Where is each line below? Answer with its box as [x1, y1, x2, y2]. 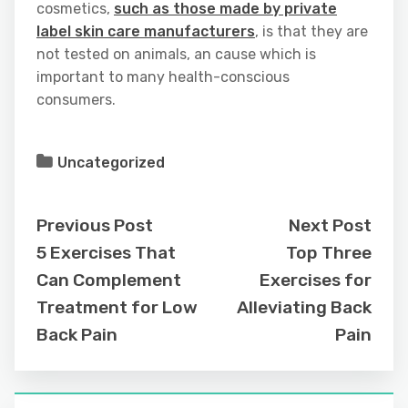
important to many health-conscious [36, 68, 290, 87]
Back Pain [36, 324, 117, 346]
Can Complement [36, 270, 181, 291]
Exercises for [260, 270, 372, 291]
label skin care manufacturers [36, 23, 255, 41]
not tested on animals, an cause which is [36, 46, 316, 64]
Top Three [286, 242, 372, 264]
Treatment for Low [36, 297, 198, 319]
